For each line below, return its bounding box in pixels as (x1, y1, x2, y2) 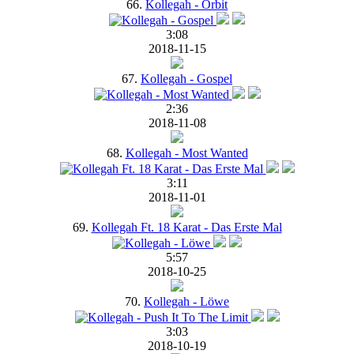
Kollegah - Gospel (141, 71, 232, 85)
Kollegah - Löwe (144, 294, 229, 308)
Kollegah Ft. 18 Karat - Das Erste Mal (91, 220, 282, 234)
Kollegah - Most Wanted (125, 145, 248, 160)
